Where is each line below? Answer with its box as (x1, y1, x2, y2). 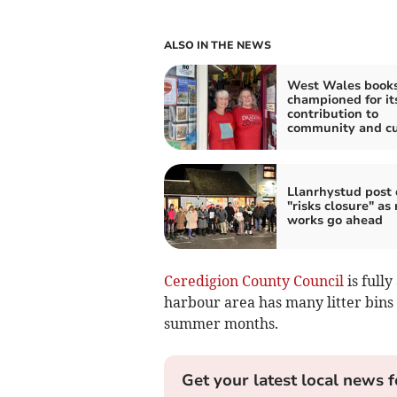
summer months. (163, 315, 278, 333)
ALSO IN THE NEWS (163, 38, 271, 53)
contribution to (286, 105, 378, 123)
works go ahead (286, 212, 383, 230)
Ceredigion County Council (163, 272, 344, 291)
